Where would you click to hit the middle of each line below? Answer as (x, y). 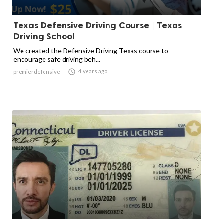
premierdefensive (37, 72)
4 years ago (93, 71)
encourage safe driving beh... (57, 59)
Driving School (44, 36)
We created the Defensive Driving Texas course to (91, 51)
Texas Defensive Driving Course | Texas (98, 25)
